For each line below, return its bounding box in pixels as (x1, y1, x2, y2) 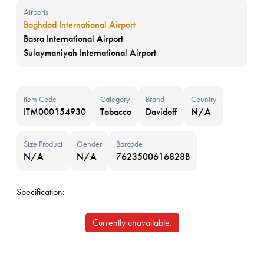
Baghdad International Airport (24, 18, 136, 31)
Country (191, 94, 216, 104)
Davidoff (146, 105, 177, 118)
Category (100, 94, 130, 104)
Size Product (24, 138, 62, 149)
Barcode (116, 138, 143, 149)
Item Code (24, 94, 57, 104)
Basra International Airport (24, 32, 123, 45)
